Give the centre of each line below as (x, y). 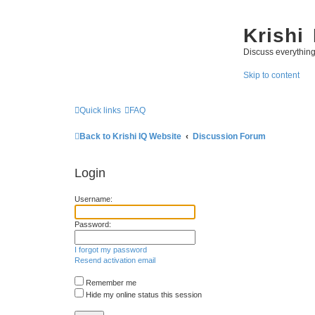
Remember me (110, 282)
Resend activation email (115, 260)
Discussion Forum (230, 137)
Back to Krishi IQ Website (130, 137)
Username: (94, 199)
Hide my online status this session (143, 294)
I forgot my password (111, 249)
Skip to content (271, 76)
